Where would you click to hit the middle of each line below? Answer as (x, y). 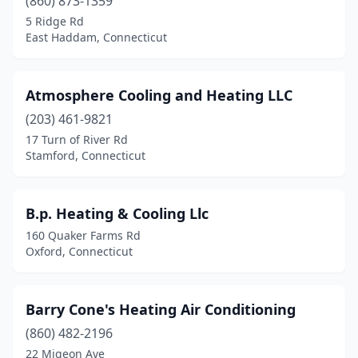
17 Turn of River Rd (77, 139)
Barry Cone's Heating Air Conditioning (161, 309)
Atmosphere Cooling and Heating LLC (159, 95)
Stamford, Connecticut (86, 155)
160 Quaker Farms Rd (83, 235)
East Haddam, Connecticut (96, 37)
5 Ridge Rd (55, 21)
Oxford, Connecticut (79, 251)
